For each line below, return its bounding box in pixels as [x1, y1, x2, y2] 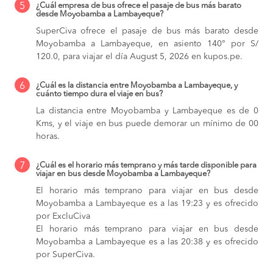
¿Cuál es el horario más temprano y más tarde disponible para [36, 161, 257, 170]
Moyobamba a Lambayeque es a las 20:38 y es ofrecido [36, 238, 258, 247]
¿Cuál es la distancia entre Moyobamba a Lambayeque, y [36, 82, 238, 90]
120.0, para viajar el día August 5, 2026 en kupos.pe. [36, 52, 243, 62]
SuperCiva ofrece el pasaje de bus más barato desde [36, 27, 258, 36]
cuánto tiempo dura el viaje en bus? [36, 90, 163, 99]
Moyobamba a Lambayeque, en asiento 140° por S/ [36, 40, 258, 49]
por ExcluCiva [36, 212, 90, 221]
